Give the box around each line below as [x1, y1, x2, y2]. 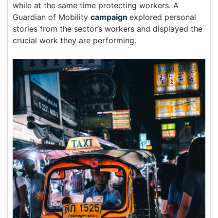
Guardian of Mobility [13, 12, 91, 22]
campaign [91, 12, 129, 22]
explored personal [129, 12, 196, 22]
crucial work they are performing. [13, 35, 139, 45]
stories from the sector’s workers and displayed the [13, 23, 202, 34]
